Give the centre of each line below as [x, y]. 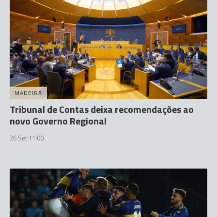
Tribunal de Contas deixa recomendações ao [102, 109]
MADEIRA [28, 93]
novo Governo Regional [58, 121]
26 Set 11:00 [27, 138]
